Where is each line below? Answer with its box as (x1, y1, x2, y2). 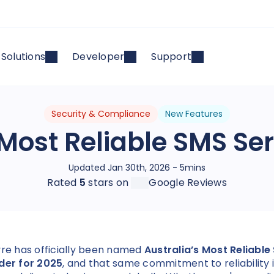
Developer (72, 50, 125, 64)
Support (151, 50, 191, 64)
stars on (86, 176, 129, 190)
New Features (165, 108, 223, 120)
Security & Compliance (51, 108, 150, 120)
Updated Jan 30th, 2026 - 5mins (68, 161, 206, 174)
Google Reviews (149, 176, 227, 190)
